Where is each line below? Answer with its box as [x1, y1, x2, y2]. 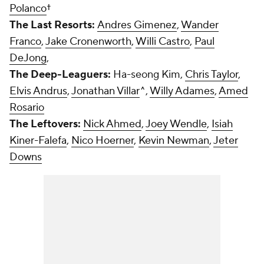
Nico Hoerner [71, 134, 134, 147]
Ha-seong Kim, [111, 68, 185, 81]
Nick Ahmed [83, 117, 141, 131]
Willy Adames [150, 84, 214, 98]
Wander [181, 18, 219, 32]
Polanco [9, 2, 47, 15]
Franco [9, 35, 41, 48]
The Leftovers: [9, 117, 81, 131]
